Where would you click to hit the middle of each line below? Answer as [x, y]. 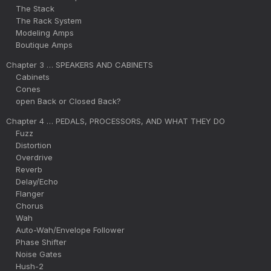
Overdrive [29, 157]
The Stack [30, 8]
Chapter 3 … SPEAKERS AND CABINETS [80, 64]
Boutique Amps [39, 44]
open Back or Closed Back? [64, 101]
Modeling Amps [40, 32]
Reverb [24, 169]
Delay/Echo [32, 181]
